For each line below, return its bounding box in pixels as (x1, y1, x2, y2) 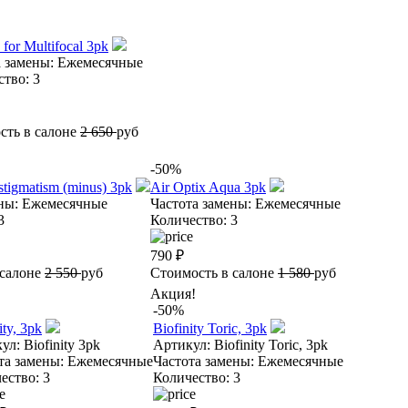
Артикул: (153, 336, 210, 352)
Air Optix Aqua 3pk (150, 178, 266, 195)
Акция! (150, 285, 196, 301)
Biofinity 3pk (20, 336, 100, 352)
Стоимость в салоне (150, 264, 278, 280)
